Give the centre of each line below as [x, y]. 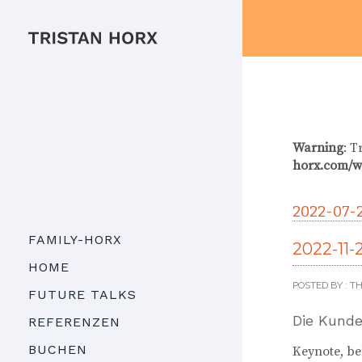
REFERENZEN [74, 322]
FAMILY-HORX [75, 240]
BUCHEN [58, 350]
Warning [318, 148]
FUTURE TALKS [82, 295]
